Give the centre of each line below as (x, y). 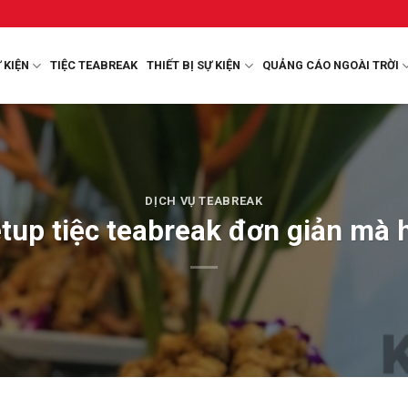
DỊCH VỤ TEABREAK (204, 201)
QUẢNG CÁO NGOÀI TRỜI (330, 65)
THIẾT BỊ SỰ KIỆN (194, 65)
